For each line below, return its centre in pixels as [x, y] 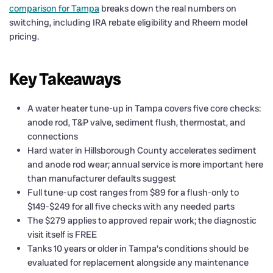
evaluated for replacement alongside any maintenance [138, 262]
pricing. [24, 36]
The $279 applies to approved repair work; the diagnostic [142, 220]
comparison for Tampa [54, 8]
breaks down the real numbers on [168, 8]
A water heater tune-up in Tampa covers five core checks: [144, 108]
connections [53, 136]
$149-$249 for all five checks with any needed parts [131, 206]
